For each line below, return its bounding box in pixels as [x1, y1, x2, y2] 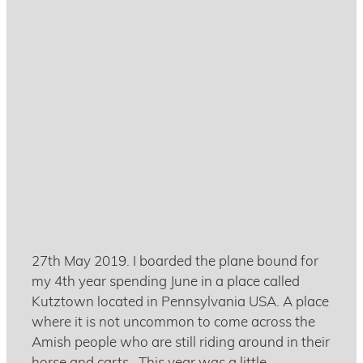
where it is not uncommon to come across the [32, 312, 315, 331]
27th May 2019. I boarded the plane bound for [32, 251, 318, 271]
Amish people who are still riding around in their [32, 332, 330, 352]
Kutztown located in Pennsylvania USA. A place [32, 292, 329, 311]
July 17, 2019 [33, 53, 99, 70]
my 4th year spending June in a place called [32, 271, 300, 291]
